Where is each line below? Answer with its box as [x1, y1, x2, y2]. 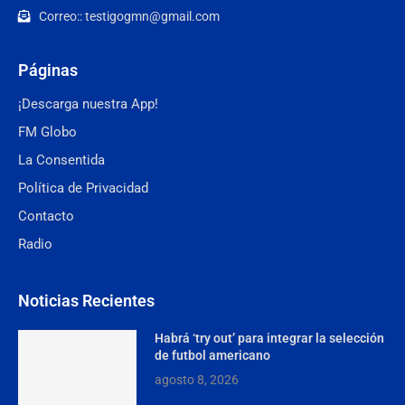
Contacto [18, 208, 74, 224]
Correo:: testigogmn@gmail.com [38, 9, 220, 24]
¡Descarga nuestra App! [18, 96, 158, 112]
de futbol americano [154, 348, 270, 363]
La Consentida [18, 152, 105, 168]
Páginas [18, 61, 78, 80]
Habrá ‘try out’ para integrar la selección [154, 331, 384, 345]
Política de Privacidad [18, 180, 148, 196]
